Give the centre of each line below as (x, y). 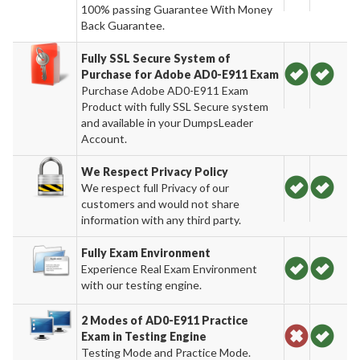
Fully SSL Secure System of (156, 58)
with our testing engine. (142, 284)
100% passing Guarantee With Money (177, 9)
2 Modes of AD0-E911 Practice (165, 320)
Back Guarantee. (123, 25)
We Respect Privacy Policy (155, 171)
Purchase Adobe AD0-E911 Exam (165, 90)
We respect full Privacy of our (155, 187)
